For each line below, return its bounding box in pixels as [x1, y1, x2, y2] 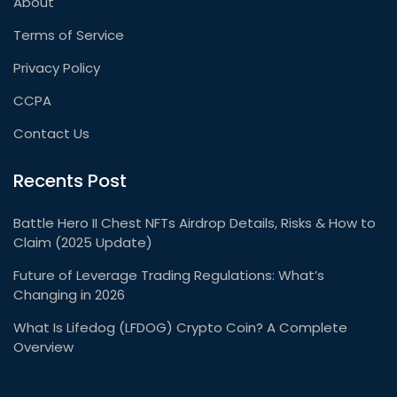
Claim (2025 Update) [13, 233, 152, 253]
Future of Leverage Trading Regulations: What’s [13, 266, 324, 285]
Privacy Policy [13, 58, 100, 78]
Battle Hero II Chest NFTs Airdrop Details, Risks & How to [13, 214, 376, 233]
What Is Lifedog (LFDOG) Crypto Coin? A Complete [13, 318, 347, 338]
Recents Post [13, 168, 127, 194]
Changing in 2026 [13, 285, 125, 305]
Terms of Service [13, 26, 124, 45]
